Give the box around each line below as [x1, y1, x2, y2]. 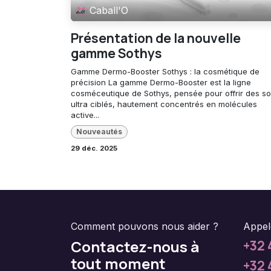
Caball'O [90, 4, 129, 17]
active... [71, 110, 99, 120]
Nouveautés [76, 127, 122, 137]
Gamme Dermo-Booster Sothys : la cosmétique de [71, 67, 260, 77]
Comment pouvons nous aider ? [71, 220, 218, 232]
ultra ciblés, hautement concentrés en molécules [71, 99, 257, 109]
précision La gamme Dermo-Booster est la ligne [71, 77, 251, 88]
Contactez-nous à [71, 236, 200, 256]
